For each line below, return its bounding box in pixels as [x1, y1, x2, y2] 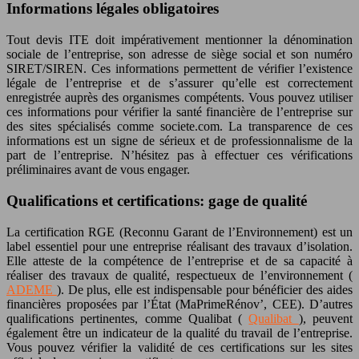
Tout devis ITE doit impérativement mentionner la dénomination [6, 33, 353, 47]
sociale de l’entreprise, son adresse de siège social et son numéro [6, 47, 353, 62]
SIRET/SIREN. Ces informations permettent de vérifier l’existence [6, 62, 353, 76]
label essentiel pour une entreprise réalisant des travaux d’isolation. [6, 239, 353, 253]
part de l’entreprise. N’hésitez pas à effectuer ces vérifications [6, 148, 353, 163]
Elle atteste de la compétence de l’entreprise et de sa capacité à [6, 253, 353, 268]
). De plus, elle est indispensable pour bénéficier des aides [56, 282, 353, 296]
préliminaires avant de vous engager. [6, 163, 190, 177]
